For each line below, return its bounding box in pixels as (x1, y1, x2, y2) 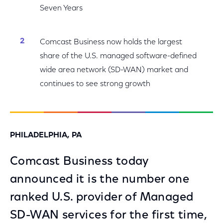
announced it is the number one (10, 174, 189, 186)
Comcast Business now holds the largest (40, 38, 182, 46)
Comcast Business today (10, 156, 149, 168)
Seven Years (40, 4, 83, 12)
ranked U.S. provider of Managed (10, 192, 194, 204)
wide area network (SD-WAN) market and (40, 66, 188, 74)
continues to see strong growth (40, 80, 150, 88)
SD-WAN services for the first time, (10, 210, 207, 222)
